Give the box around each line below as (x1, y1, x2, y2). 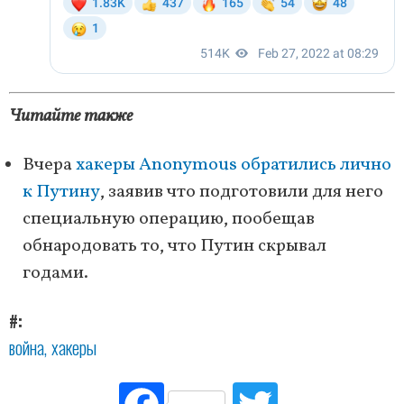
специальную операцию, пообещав (23, 207, 315, 233)
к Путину (23, 179, 100, 206)
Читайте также (9, 104, 133, 130)
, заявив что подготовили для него (100, 179, 383, 206)
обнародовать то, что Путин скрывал (23, 234, 326, 260)
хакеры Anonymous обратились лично (76, 152, 391, 179)
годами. (23, 261, 88, 287)
